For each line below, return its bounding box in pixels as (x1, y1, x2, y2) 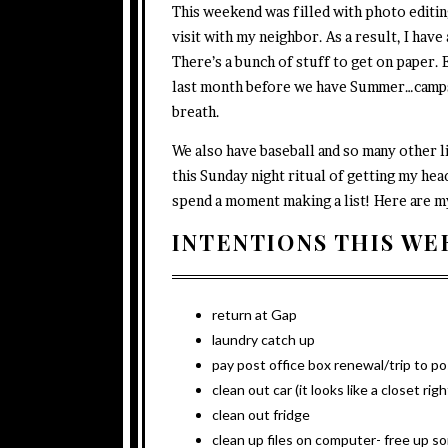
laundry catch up (212, 330, 315, 348)
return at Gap (212, 305, 297, 323)
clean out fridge (212, 405, 310, 423)
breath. (172, 102, 220, 120)
